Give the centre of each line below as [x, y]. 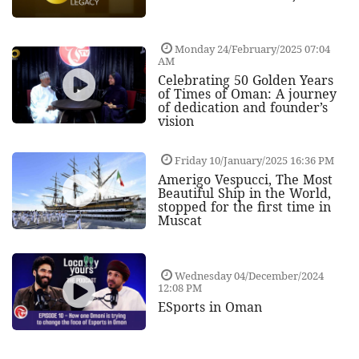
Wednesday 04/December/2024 [248, 276]
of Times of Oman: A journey [247, 93]
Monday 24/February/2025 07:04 [251, 48]
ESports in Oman [210, 307]
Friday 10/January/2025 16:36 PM [253, 161]
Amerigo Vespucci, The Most [245, 180]
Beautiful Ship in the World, [244, 194]
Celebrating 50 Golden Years [245, 80]
